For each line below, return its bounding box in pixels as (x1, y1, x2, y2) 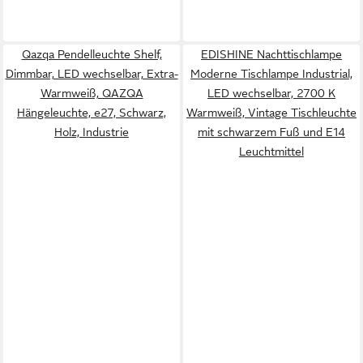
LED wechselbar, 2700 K (207, 87, 335, 100)
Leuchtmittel (239, 145, 304, 158)
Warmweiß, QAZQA (40, 87, 143, 100)
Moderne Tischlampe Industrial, (190, 67, 352, 80)
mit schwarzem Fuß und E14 (198, 126, 345, 139)
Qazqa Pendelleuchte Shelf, (21, 48, 162, 61)
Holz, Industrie (54, 126, 129, 139)
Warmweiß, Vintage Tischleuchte (186, 106, 357, 119)
